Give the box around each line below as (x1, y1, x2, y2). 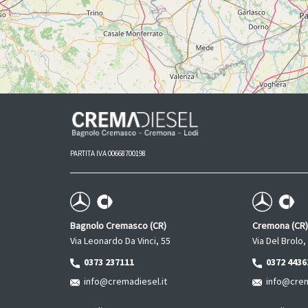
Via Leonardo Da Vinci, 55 (70, 234, 170, 247)
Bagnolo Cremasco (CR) (70, 219, 166, 232)
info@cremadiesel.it (80, 275, 167, 287)
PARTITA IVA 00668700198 (70, 148, 146, 158)
